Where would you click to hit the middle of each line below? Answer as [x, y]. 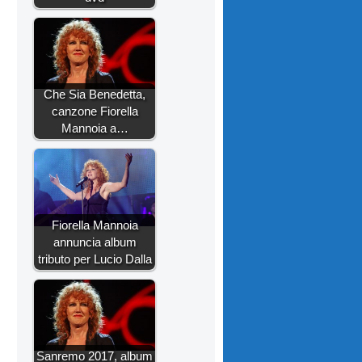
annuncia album [95, 242]
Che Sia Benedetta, [95, 95]
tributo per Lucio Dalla [95, 259]
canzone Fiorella [95, 112]
